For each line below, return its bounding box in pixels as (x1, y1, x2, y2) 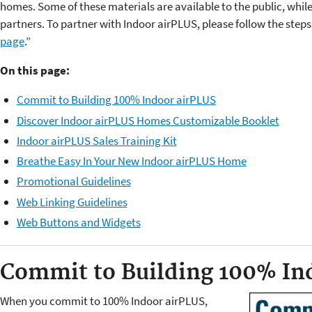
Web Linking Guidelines (16, 194, 127, 210)
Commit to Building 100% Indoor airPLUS (16, 92, 216, 108)
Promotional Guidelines (16, 173, 131, 189)
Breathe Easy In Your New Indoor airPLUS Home (16, 153, 247, 169)
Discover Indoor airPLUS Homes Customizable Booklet (16, 112, 279, 128)
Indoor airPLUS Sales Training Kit (16, 132, 177, 148)
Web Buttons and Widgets (16, 214, 141, 230)
